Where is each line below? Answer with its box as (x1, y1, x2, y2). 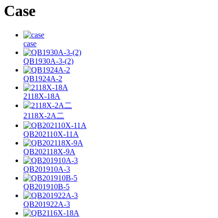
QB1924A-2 (23, 74, 62, 83)
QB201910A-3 (23, 164, 70, 173)
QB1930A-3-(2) (23, 56, 73, 65)
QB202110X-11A (23, 129, 79, 138)
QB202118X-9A (23, 147, 75, 156)
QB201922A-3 (23, 200, 70, 208)
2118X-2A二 (23, 111, 64, 120)
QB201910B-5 (23, 182, 70, 191)
